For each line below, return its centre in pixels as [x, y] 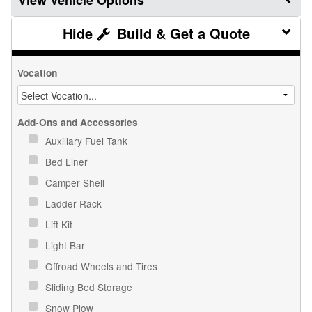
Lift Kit [60, 225]
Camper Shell [76, 183]
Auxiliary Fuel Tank [88, 141]
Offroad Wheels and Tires [103, 266]
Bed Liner [68, 162]
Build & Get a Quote [181, 33]
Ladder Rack [75, 204]
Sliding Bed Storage [90, 287]
